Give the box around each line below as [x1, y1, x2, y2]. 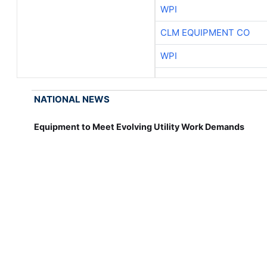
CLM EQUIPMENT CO [160, 27, 250, 39]
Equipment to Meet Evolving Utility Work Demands [34, 122, 245, 132]
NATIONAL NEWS [34, 94, 110, 105]
